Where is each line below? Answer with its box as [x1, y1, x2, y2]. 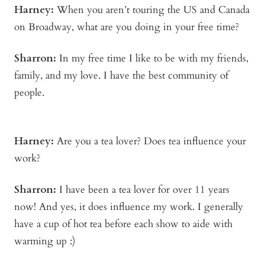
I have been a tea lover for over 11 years [56, 183, 230, 197]
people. [14, 86, 44, 100]
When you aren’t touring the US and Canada [54, 3, 250, 17]
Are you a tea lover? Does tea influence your [54, 134, 246, 148]
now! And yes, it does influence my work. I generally [14, 200, 243, 214]
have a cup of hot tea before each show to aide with [14, 217, 232, 231]
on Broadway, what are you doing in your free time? [14, 20, 239, 34]
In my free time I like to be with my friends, [56, 51, 248, 66]
